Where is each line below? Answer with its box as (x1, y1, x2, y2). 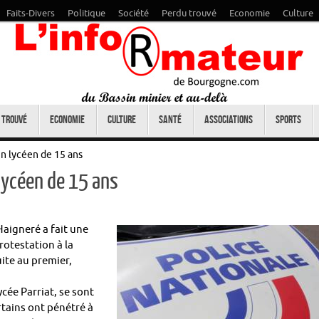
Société (118, 8, 149, 19)
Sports (276, 113, 301, 125)
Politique (68, 8, 105, 19)
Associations (204, 113, 253, 125)
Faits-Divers (6, 8, 55, 19)
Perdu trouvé (162, 8, 216, 19)
